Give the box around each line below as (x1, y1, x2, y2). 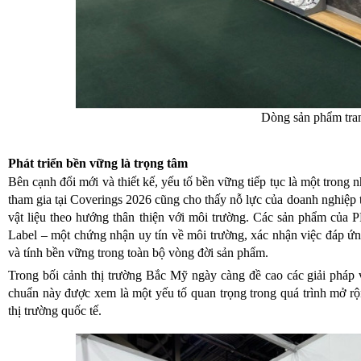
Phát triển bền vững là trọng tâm (8, 156, 188, 170)
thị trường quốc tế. (8, 304, 102, 317)
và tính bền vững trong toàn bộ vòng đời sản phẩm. (8, 246, 268, 259)
